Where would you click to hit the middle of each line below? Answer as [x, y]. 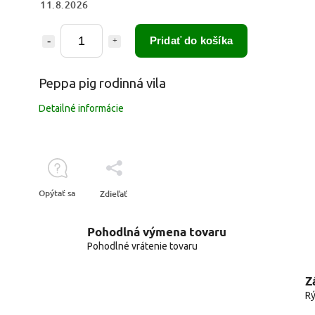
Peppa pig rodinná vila [102, 83]
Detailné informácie [81, 108]
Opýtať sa [57, 193]
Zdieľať [114, 193]
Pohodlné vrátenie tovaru [143, 246]
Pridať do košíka [191, 40]
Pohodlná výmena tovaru [157, 232]
